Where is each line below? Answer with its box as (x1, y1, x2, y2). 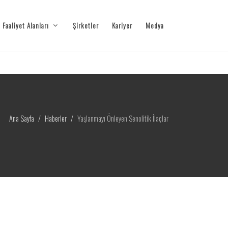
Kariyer (112, 20, 132, 31)
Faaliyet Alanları (3, 20, 49, 31)
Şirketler (73, 20, 99, 31)
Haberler (45, 112, 67, 123)
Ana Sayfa (9, 112, 34, 123)
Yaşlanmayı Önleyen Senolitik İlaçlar (77, 112, 168, 123)
